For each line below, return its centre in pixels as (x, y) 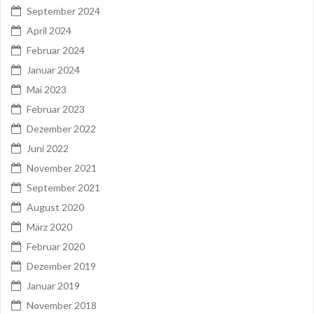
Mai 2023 (47, 90)
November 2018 (62, 306)
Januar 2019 (53, 286)
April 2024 (49, 31)
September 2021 (63, 188)
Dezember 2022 (61, 129)
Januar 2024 (53, 70)
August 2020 (55, 207)
